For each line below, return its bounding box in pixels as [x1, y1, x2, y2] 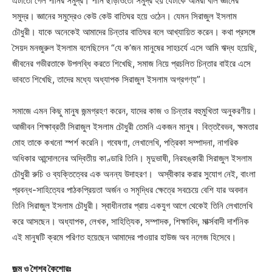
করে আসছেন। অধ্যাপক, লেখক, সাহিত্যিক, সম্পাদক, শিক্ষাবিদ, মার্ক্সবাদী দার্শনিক [12, 216, 249, 227]
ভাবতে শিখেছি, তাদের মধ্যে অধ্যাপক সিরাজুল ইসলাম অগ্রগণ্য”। [12, 73, 206, 85]
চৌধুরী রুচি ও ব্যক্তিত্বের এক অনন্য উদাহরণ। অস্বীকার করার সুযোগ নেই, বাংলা [12, 168, 256, 180]
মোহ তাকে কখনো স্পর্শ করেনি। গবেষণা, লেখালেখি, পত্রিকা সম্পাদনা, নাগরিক [12, 137, 239, 148]
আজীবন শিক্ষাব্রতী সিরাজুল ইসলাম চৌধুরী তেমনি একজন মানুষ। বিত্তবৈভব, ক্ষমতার [12, 121, 258, 132]
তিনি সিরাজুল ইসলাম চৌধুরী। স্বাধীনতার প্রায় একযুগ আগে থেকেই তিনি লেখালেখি [12, 200, 253, 211]
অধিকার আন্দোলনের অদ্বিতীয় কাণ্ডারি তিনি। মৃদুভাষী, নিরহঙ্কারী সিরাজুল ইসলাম [12, 152, 252, 164]
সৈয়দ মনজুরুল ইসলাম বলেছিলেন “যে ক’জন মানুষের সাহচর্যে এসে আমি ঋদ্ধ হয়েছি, [12, 42, 257, 53]
